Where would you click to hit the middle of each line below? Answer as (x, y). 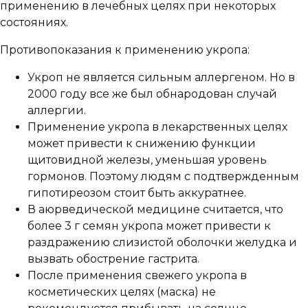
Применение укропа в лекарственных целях (157, 127)
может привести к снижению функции (142, 144)
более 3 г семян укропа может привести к (149, 226)
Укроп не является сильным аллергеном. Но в (161, 78)
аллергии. (57, 111)
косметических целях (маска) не (122, 292)
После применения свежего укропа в (137, 276)
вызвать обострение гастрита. (113, 259)
